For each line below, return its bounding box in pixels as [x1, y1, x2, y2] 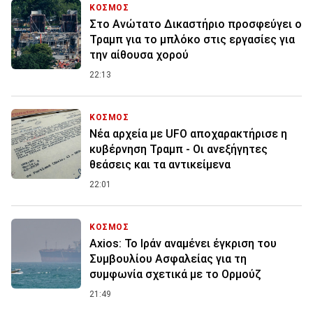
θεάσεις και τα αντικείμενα [89, 158, 231, 172]
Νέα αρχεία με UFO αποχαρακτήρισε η [89, 127, 287, 141]
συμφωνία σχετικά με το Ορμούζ [89, 268, 261, 282]
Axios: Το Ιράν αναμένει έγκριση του [89, 237, 277, 251]
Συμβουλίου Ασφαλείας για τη [89, 252, 247, 266]
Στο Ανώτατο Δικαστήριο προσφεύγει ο [89, 17, 302, 31]
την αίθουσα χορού [89, 48, 189, 62]
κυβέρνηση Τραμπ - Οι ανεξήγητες [89, 143, 268, 156]
